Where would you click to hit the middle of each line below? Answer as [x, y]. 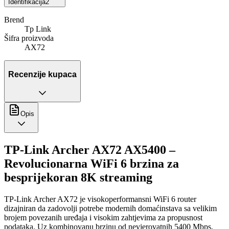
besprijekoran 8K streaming [78, 178]
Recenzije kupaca [42, 74]
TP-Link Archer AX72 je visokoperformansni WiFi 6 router [100, 199]
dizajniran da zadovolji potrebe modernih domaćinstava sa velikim [110, 209]
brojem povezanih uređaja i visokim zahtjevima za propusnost [103, 218]
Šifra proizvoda [29, 38]
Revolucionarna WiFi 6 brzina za [91, 164]
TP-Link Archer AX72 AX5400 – [90, 150]
